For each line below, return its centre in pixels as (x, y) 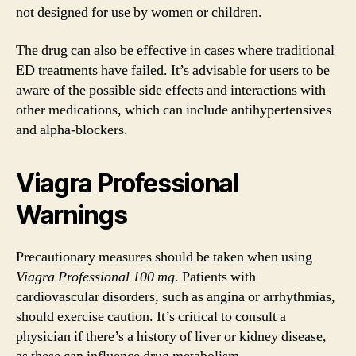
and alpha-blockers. (72, 130)
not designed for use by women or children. (139, 12)
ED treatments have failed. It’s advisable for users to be (173, 70)
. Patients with (215, 277)
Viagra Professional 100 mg (95, 277)
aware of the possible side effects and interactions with (171, 90)
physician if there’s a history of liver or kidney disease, (171, 336)
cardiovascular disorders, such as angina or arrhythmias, (176, 296)
